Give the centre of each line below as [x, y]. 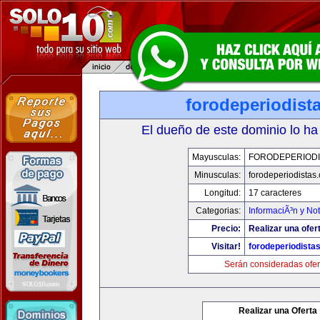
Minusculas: [217, 175]
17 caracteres [275, 193]
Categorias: [218, 211]
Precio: [226, 229]
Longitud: [222, 193]
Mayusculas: [216, 157]
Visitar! [226, 246]
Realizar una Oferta [278, 311]
